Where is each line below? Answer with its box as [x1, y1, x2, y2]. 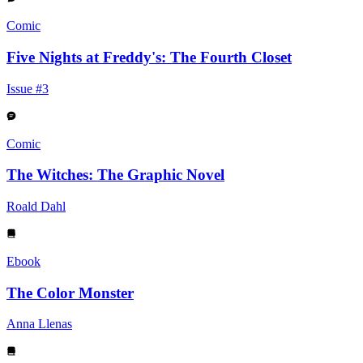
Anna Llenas [6, 317, 72, 331]
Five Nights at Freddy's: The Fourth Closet [6, 48, 292, 66]
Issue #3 [6, 81, 49, 96]
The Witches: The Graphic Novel [6, 166, 224, 184]
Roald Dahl [6, 199, 66, 213]
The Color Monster [6, 284, 134, 301]
